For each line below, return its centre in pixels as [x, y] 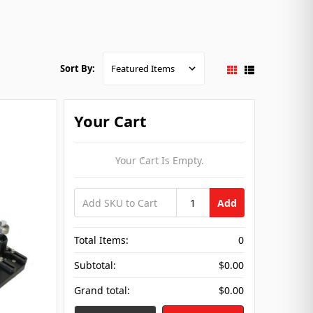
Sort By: [78, 69]
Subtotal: [95, 265]
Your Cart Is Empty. [159, 161]
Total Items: [102, 240]
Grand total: [102, 291]
